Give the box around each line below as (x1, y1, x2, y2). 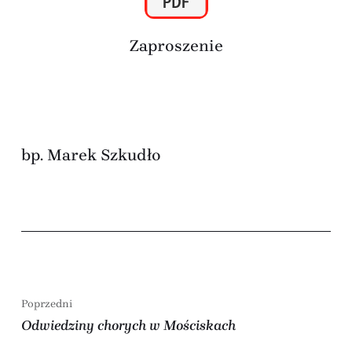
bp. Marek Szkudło (20, 145, 161, 164)
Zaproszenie (129, 36, 223, 56)
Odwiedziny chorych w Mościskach (20, 317, 236, 333)
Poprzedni (20, 296, 72, 310)
